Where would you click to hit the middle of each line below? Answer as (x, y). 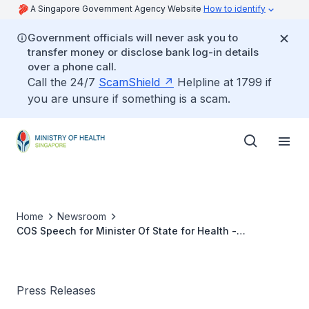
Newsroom (82, 216)
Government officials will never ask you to (133, 38)
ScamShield (129, 82)
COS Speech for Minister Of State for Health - (127, 231)
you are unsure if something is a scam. (129, 99)
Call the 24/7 (63, 82)
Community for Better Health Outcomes (111, 260)
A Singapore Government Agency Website (117, 9)
